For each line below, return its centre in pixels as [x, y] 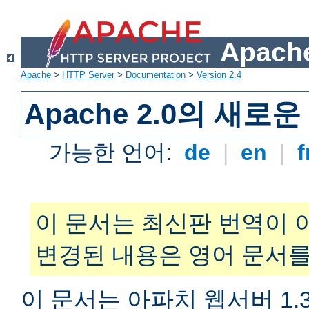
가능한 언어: [114, 153]
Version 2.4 [219, 75]
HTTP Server [88, 75]
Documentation [156, 75]
